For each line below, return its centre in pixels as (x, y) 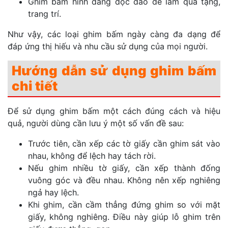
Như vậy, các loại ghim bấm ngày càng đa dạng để (114, 34)
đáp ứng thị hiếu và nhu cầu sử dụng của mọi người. (108, 47)
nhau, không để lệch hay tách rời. (92, 156)
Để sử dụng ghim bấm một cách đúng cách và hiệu (114, 111)
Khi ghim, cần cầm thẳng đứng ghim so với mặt (124, 205)
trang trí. (45, 14)
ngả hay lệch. (53, 193)
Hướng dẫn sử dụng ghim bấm (114, 71)
